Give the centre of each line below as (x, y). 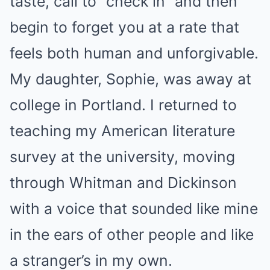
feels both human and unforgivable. (134, 53)
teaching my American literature (122, 130)
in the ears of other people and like (132, 234)
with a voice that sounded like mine (134, 208)
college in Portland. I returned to (123, 105)
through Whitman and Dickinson (123, 182)
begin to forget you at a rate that (124, 27)
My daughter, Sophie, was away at (130, 79)
